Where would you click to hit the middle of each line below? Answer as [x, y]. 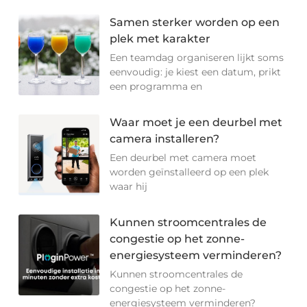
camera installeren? [165, 139]
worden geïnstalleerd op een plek [189, 172]
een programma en [156, 87]
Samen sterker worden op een [195, 23]
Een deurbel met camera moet [183, 158]
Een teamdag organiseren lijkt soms [197, 58]
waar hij [129, 187]
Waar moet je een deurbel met [196, 123]
